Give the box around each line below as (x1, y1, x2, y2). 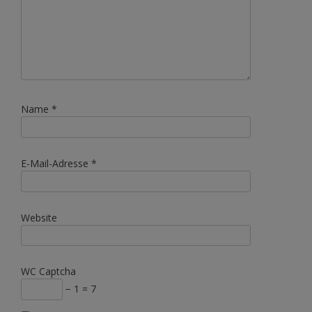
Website (21, 210, 57, 224)
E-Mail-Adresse (21, 156, 91, 170)
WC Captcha (21, 265, 76, 279)
